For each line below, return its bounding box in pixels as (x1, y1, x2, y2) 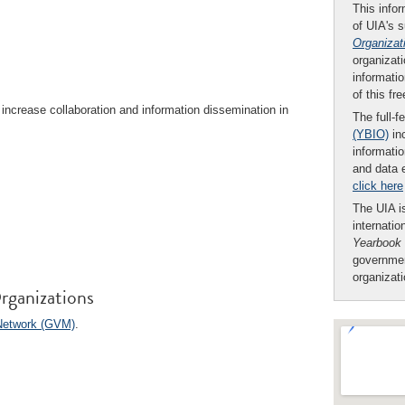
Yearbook (353, 236, 401, 250)
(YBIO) (353, 127, 389, 141)
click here (353, 179, 403, 193)
